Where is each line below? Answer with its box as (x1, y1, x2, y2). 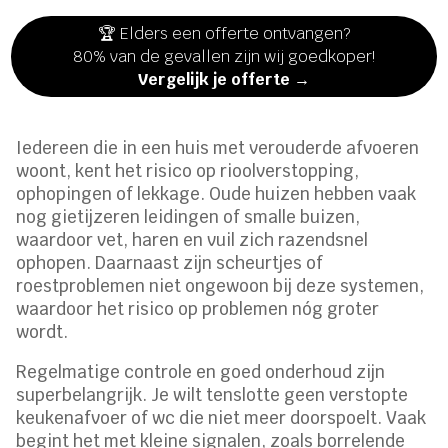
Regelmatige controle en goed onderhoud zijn (16, 361, 386, 384)
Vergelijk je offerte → (138, 69, 310, 91)
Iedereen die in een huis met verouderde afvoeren (16, 137, 420, 160)
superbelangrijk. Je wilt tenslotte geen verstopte (16, 384, 409, 407)
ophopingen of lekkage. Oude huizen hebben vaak (16, 183, 417, 206)
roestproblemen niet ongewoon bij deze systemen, (16, 275, 425, 298)
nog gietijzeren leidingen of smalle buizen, (16, 206, 361, 229)
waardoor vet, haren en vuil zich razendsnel (16, 229, 369, 252)
